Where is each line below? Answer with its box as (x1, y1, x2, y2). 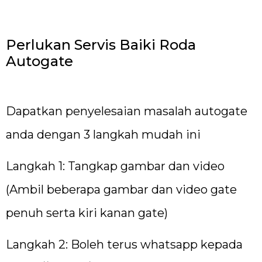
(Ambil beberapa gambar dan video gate (6, 182, 237, 196)
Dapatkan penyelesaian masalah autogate (6, 104, 247, 118)
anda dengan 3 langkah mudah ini (6, 127, 201, 142)
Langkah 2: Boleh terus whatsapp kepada (6, 237, 243, 252)
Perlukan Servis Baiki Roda (6, 36, 196, 53)
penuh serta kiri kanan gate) (6, 205, 168, 220)
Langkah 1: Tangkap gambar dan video (6, 158, 225, 173)
